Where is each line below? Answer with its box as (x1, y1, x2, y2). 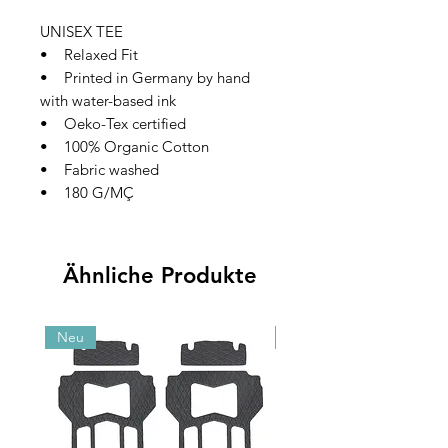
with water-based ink (40, 91, 176, 111)
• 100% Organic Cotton (40, 137, 213, 157)
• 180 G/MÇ (40, 183, 134, 203)
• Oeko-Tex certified (40, 114, 186, 134)
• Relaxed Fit (40, 45, 138, 65)
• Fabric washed (40, 160, 159, 180)
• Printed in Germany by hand (40, 68, 250, 88)
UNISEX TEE (40, 22, 123, 42)
